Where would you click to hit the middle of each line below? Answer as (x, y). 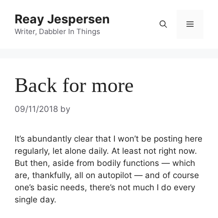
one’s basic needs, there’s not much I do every (105, 187)
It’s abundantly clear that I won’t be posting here (109, 138)
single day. (36, 199)
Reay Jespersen (62, 19)
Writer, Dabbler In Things (57, 31)
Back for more (74, 85)
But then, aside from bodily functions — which (105, 163)
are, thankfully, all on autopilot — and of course (107, 175)
